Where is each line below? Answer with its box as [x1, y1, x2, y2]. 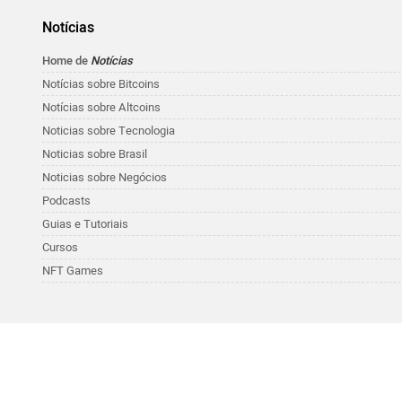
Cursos [42, 239, 78, 257]
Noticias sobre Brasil [42, 145, 147, 163]
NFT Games [42, 262, 103, 280]
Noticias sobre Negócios [42, 169, 167, 187]
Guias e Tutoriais [42, 215, 128, 233]
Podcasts [42, 192, 91, 210]
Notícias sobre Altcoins [42, 99, 161, 117]
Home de [42, 52, 91, 70]
